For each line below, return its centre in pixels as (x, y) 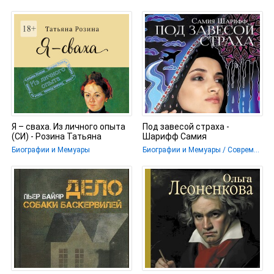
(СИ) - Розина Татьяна (56, 136)
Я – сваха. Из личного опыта (68, 127)
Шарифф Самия (174, 136)
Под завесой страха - (186, 127)
